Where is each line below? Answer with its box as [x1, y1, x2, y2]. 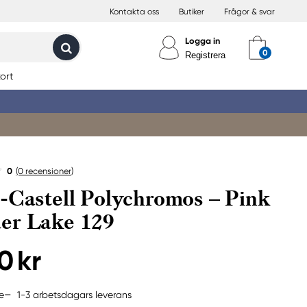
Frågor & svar [224, 7, 275, 16]
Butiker [179, 7, 204, 16]
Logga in [185, 36, 220, 46]
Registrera [185, 50, 225, 60]
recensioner [23, 166, 71, 176]
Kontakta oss [110, 7, 159, 16]
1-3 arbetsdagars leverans [17, 288, 132, 300]
